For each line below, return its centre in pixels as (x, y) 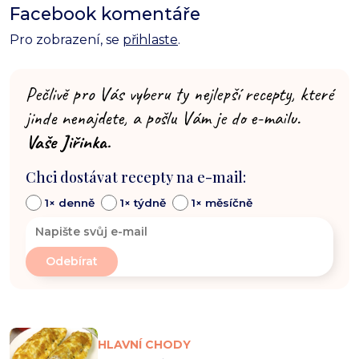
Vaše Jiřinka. (68, 141)
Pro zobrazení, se (66, 39)
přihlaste (150, 39)
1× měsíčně (222, 202)
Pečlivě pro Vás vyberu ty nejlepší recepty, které (179, 93)
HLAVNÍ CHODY (144, 344)
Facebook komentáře (105, 13)
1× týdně (143, 202)
